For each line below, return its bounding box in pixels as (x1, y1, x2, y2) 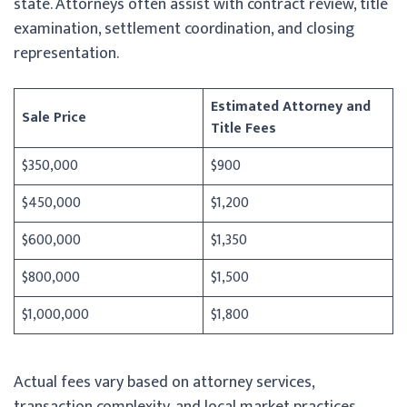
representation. (14, 39, 119, 67)
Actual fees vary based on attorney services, (14, 368, 314, 396)
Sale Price (22, 104, 86, 130)
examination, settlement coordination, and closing (14, 15, 354, 43)
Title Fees (211, 115, 276, 141)
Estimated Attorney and (211, 94, 371, 119)
